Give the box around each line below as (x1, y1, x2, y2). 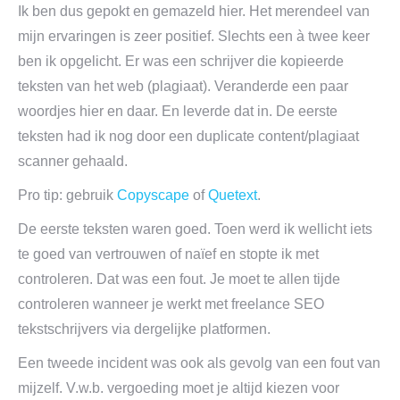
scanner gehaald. (18, 154, 128, 169)
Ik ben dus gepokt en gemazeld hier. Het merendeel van (18, 4, 370, 19)
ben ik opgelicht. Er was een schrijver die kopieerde (18, 54, 344, 69)
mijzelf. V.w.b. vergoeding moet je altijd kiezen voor (18, 380, 339, 396)
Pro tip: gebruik (18, 187, 117, 203)
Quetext (208, 187, 257, 203)
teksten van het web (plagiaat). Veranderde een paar (18, 79, 348, 94)
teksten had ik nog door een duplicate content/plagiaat (18, 129, 359, 144)
